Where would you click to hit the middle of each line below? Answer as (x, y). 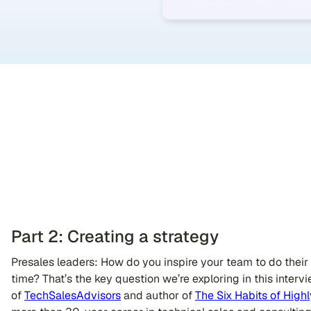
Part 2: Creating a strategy (115, 236)
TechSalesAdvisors (73, 295)
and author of (158, 295)
